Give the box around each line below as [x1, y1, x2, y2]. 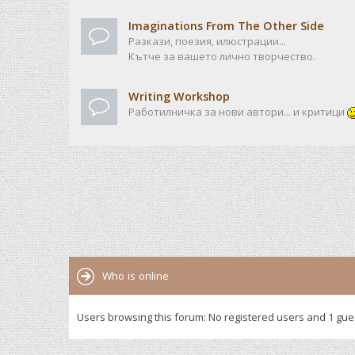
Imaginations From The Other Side [128, 18, 324, 33]
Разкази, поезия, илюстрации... [128, 34, 286, 48]
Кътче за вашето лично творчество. [128, 49, 315, 63]
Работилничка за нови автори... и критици [128, 105, 347, 119]
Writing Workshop [128, 89, 230, 104]
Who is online [102, 269, 169, 283]
